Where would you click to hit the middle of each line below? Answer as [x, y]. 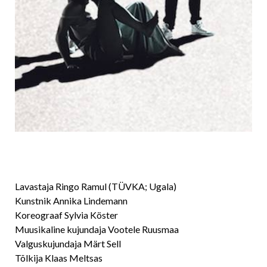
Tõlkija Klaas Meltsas [59, 257]
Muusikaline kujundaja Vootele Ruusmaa [97, 229]
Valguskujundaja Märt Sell [68, 243]
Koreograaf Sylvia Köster [66, 215]
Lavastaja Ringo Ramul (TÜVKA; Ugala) [96, 186]
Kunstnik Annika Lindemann [71, 200]
